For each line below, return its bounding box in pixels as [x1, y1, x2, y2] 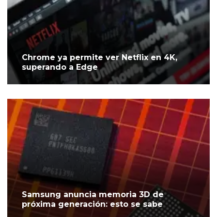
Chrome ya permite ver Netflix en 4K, [22, 53, 177, 62]
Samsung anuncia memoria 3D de [22, 190, 164, 200]
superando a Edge [22, 62, 98, 72]
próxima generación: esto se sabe [22, 200, 163, 209]
